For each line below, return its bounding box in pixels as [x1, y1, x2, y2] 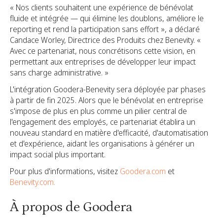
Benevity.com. [10, 177, 55, 188]
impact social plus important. [10, 149, 106, 160]
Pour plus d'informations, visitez [10, 166, 120, 177]
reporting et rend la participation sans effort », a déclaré [10, 24, 200, 35]
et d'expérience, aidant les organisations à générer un [10, 138, 194, 149]
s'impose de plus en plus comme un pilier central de [10, 106, 187, 117]
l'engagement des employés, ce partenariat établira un [10, 116, 195, 128]
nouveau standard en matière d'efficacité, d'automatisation [10, 127, 208, 139]
